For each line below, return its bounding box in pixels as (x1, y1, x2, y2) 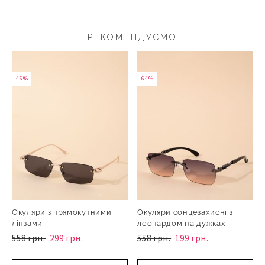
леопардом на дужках (137, 219, 226, 228)
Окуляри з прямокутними (12, 208, 112, 217)
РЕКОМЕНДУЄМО (88, 32, 177, 42)
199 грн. (175, 232, 209, 244)
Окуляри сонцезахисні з (137, 208, 233, 217)
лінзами (12, 219, 43, 228)
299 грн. (50, 232, 83, 244)
